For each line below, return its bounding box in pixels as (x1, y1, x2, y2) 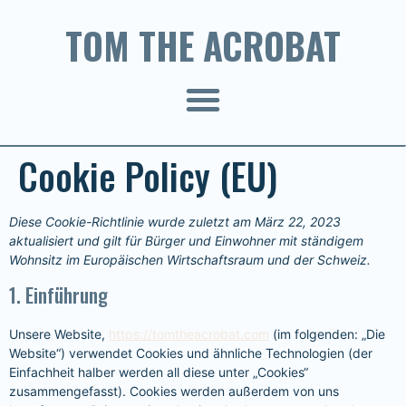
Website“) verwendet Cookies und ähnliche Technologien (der (9, 345, 372, 361)
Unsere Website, (9, 326, 109, 342)
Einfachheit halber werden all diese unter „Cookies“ (9, 364, 308, 380)
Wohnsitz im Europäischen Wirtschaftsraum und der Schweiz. (9, 252, 371, 267)
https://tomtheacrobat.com (109, 326, 269, 342)
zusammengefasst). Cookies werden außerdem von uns (9, 383, 339, 399)
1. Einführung (9, 280, 108, 309)
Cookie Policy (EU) (18, 149, 277, 203)
